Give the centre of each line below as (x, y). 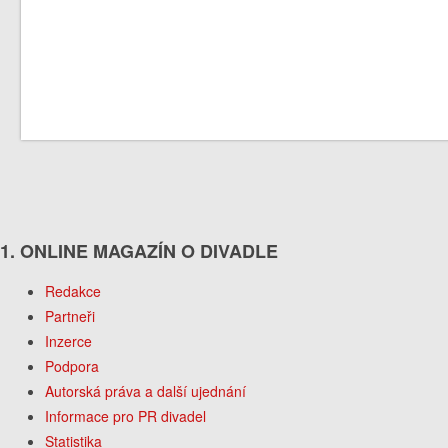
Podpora (72, 365)
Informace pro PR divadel (125, 415)
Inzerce (68, 340)
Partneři (70, 315)
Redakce (73, 290)
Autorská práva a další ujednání (145, 390)
